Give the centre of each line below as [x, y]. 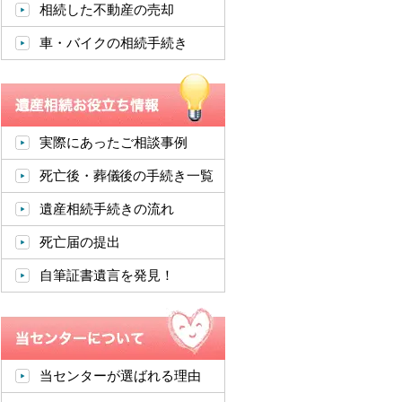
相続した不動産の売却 [107, 9]
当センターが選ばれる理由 [120, 376]
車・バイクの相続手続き [114, 43]
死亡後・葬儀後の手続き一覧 [127, 175]
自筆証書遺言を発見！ [107, 275]
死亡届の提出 [80, 242]
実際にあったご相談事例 [114, 142]
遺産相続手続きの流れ [107, 209]
